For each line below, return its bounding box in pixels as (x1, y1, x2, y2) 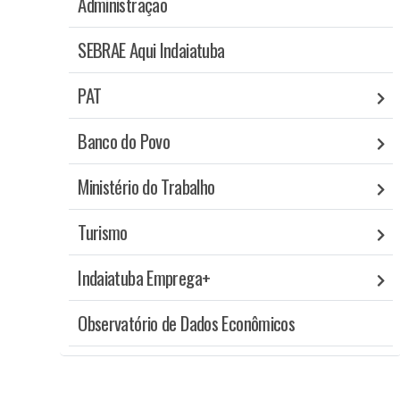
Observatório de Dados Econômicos (78, 308, 296, 337)
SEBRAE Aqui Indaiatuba (78, 35, 225, 63)
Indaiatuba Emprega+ (78, 262, 211, 291)
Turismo (78, 217, 128, 246)
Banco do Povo (78, 126, 171, 154)
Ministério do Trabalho (78, 171, 215, 200)
